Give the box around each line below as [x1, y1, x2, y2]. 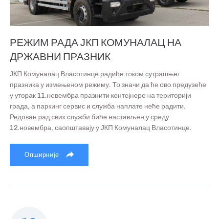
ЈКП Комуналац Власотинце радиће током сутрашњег [10, 70, 180, 78]
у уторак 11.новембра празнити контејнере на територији [10, 92, 191, 100]
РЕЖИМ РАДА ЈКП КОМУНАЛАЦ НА [10, 37, 181, 48]
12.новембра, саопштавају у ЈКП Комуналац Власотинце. [10, 124, 192, 132]
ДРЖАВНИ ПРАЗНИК [10, 51, 110, 63]
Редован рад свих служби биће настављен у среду [10, 113, 169, 121]
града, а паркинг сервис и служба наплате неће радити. [10, 103, 186, 110]
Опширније [24, 152, 61, 159]
